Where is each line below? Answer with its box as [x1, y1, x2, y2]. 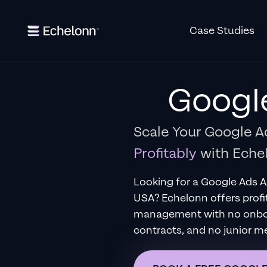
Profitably [133, 144, 197, 163]
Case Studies [190, 24, 254, 38]
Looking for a [133, 175, 201, 189]
